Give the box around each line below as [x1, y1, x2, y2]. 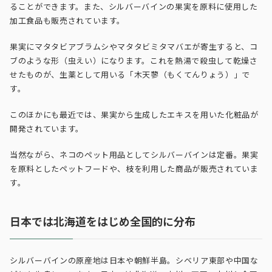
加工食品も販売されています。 [10, 16, 126, 26]
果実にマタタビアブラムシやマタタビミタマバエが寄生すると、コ [10, 42, 258, 52]
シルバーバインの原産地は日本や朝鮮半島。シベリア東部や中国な [10, 256, 259, 266]
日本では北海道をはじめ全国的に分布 [10, 215, 195, 229]
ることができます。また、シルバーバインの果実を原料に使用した [10, 2, 258, 12]
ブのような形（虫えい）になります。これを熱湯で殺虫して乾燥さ [10, 56, 258, 66]
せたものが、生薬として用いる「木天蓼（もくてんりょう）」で [10, 70, 250, 80]
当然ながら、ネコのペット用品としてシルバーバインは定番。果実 [10, 150, 259, 160]
